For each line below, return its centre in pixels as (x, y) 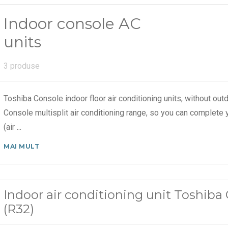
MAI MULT (22, 146)
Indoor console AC (73, 23)
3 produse (22, 66)
